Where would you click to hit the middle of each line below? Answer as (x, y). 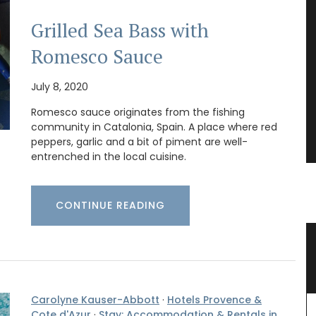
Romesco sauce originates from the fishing (138, 112)
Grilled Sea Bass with (120, 31)
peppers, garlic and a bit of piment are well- (139, 141)
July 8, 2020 (60, 86)
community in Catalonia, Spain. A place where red (154, 127)
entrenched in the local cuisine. (109, 156)
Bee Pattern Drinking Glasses (179, 243)
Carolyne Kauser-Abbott (95, 299)
